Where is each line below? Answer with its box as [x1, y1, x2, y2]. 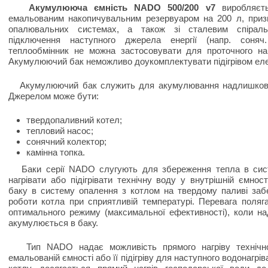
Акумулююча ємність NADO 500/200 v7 [28, 2, 215, 13]
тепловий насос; [26, 126, 93, 136]
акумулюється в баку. [8, 218, 98, 228]
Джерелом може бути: [8, 91, 99, 101]
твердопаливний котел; [26, 115, 122, 125]
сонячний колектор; [26, 136, 106, 147]
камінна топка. [26, 147, 85, 157]
